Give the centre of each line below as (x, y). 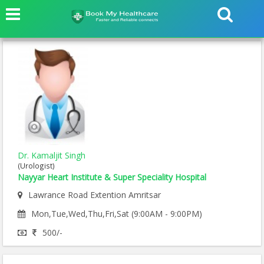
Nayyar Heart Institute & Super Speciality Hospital (112, 177)
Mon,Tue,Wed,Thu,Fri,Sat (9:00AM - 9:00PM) (117, 214)
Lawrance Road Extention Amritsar (95, 195)
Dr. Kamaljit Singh (52, 156)
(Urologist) (36, 166)
